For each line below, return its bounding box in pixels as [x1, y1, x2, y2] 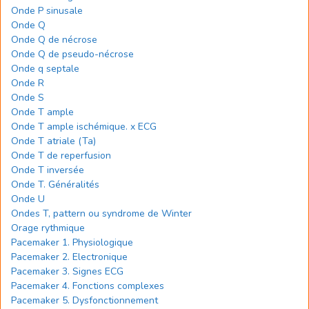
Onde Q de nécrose [11, 33, 97, 46]
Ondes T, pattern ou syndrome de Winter [11, 207, 192, 220]
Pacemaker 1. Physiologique [11, 236, 133, 249]
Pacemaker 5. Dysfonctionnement [11, 294, 158, 307]
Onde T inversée [11, 163, 84, 177]
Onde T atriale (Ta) [11, 134, 96, 148]
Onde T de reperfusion [11, 149, 111, 162]
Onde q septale [11, 62, 79, 75]
